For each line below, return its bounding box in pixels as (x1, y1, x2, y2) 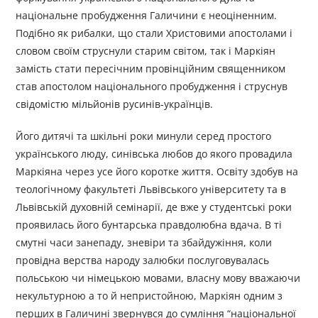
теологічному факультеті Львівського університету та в (16, 182, 287, 197)
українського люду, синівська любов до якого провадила (16, 147, 293, 161)
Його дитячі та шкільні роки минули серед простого (16, 129, 272, 143)
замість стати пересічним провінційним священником (16, 62, 286, 76)
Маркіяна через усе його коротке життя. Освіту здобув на (16, 165, 299, 179)
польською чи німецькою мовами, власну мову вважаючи (16, 271, 301, 285)
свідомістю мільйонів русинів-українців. (16, 97, 214, 111)
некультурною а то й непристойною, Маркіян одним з (16, 289, 283, 303)
